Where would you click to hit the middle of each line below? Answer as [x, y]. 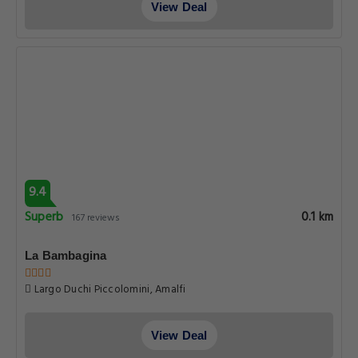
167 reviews [96, 218]
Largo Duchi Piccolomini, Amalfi [109, 290]
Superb [44, 217]
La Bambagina [66, 255]
